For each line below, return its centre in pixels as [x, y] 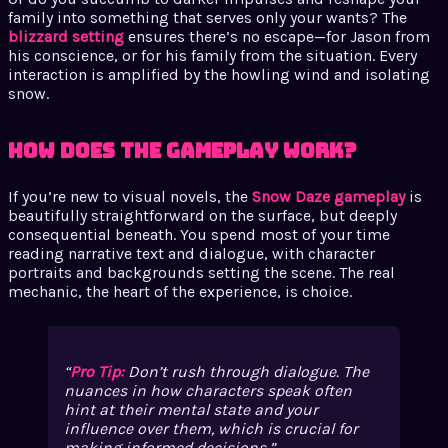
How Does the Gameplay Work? [182, 150]
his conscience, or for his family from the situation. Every [212, 55]
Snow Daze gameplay [328, 196]
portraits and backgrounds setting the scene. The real [201, 272]
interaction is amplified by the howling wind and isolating [219, 74]
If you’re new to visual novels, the [130, 196]
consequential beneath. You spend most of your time [199, 234]
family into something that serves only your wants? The [207, 17]
